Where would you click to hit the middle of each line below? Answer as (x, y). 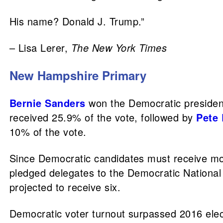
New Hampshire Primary (78, 75)
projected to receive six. (65, 187)
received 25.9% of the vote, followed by (103, 117)
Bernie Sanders (48, 103)
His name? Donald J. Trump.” (77, 21)
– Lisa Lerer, (40, 48)
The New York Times (119, 48)
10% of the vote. (48, 132)
